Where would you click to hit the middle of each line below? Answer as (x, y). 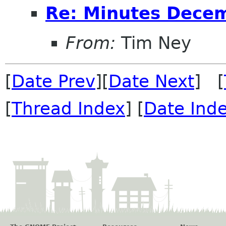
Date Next (151, 81)
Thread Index (68, 109)
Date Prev (53, 81)
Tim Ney (153, 43)
